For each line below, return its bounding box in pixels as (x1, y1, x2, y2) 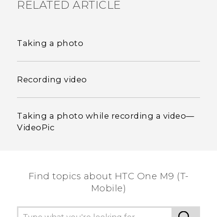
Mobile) (91, 182, 126, 194)
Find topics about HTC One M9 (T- (28, 170, 189, 182)
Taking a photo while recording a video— (17, 110, 195, 121)
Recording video (17, 74, 87, 84)
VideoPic (17, 122, 54, 132)
